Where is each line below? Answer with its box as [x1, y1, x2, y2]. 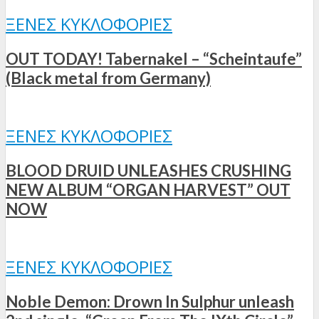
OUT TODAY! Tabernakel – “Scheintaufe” [6, 48, 302, 68]
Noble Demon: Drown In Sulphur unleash [6, 291, 294, 311]
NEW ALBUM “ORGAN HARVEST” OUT [6, 179, 291, 199]
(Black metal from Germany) [6, 68, 211, 88]
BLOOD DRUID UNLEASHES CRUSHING [6, 160, 291, 180]
